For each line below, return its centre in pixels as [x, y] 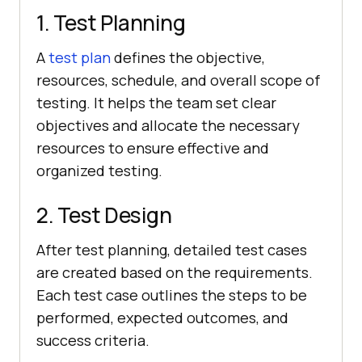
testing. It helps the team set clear [156, 103]
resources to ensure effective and [153, 148]
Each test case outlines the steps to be [172, 295]
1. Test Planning [111, 23]
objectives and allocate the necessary [168, 126]
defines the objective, [188, 58]
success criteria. [93, 341]
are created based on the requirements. [175, 273]
